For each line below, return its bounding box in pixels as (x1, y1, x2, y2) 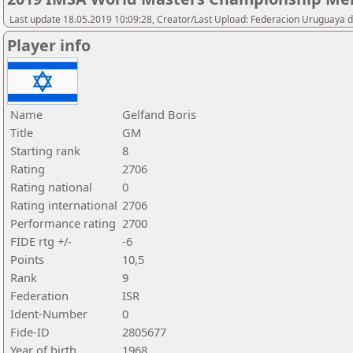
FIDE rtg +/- (10, 233, 72, 249)
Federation (10, 288, 69, 303)
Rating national (10, 179, 92, 195)
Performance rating (10, 215, 116, 231)
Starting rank (10, 143, 80, 158)
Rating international (10, 197, 117, 213)
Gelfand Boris (122, 106, 196, 122)
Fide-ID (10, 324, 50, 340)
